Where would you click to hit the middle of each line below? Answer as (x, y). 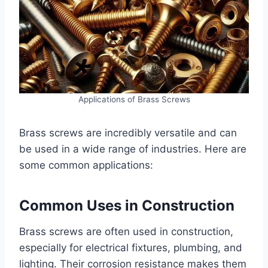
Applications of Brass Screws (134, 100)
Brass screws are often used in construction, (126, 232)
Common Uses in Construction (127, 206)
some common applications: (86, 165)
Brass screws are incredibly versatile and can (128, 133)
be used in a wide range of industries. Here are (133, 149)
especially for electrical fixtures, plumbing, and (131, 248)
